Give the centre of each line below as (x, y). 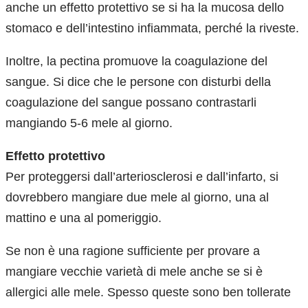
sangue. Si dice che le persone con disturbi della (138, 81)
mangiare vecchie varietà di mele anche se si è (134, 271)
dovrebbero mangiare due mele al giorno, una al (137, 197)
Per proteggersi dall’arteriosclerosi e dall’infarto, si (142, 176)
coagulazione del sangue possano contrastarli (131, 102)
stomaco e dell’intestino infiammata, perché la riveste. (152, 28)
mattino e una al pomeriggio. (84, 218)
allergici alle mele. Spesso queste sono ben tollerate (148, 292)
